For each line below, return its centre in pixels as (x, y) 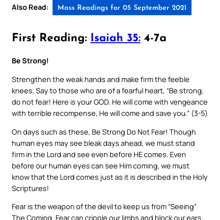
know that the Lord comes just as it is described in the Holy (110, 177)
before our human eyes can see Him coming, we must (101, 165)
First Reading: (51, 39)
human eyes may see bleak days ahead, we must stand (103, 143)
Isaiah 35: (115, 39)
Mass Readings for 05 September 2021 (122, 8)
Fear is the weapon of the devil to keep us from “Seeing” (104, 206)
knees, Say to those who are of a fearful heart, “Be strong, (108, 91)
